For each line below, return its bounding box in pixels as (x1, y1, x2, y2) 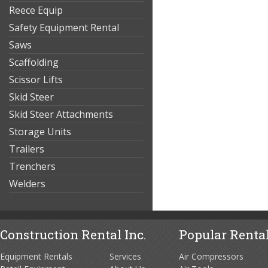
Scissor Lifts (9, 73, 63, 86)
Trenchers (9, 160, 56, 173)
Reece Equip (9, 4, 63, 17)
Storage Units (9, 125, 71, 138)
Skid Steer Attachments (9, 108, 113, 121)
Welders (9, 177, 45, 190)
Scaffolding (9, 56, 59, 69)
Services (109, 251, 141, 262)
